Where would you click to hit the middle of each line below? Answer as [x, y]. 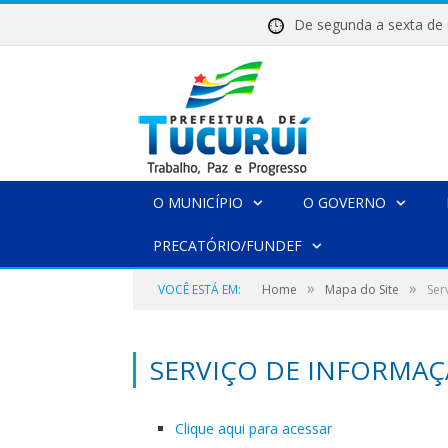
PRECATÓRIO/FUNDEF [227, 245]
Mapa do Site [362, 289]
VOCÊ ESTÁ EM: [199, 289]
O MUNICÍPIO [198, 202]
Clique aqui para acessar [253, 428]
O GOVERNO [344, 202]
